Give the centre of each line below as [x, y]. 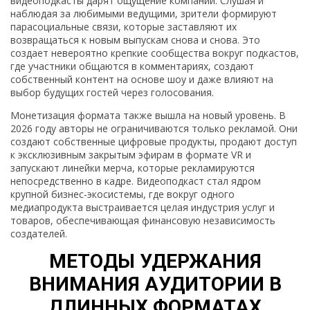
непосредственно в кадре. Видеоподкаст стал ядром [136, 181]
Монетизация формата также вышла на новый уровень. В [148, 115]
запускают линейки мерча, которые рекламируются [133, 167]
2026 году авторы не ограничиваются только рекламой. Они [154, 128]
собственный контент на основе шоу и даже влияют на [142, 79]
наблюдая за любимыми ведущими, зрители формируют [144, 13]
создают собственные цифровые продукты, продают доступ [154, 141]
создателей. [39, 233]
